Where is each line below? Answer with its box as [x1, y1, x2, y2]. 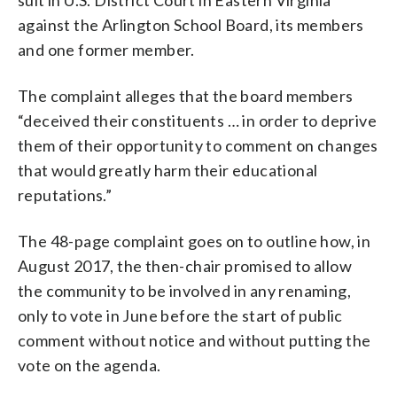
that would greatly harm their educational [18, 160, 318, 180]
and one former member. [18, 39, 195, 59]
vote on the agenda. [18, 354, 161, 375]
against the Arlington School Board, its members [18, 14, 364, 35]
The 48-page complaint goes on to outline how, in [18, 230, 371, 251]
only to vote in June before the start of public [18, 305, 343, 325]
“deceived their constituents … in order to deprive [18, 110, 377, 130]
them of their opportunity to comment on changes [18, 135, 378, 155]
